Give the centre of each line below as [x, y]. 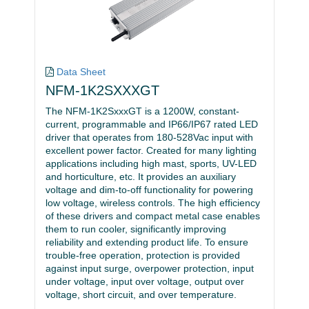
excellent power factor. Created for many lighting [151, 151]
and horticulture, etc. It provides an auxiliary [141, 177]
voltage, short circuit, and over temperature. [141, 295]
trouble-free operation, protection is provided [143, 256]
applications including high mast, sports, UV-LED [151, 164]
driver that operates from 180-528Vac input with [149, 138]
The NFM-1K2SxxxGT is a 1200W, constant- [142, 111]
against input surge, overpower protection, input [150, 269]
